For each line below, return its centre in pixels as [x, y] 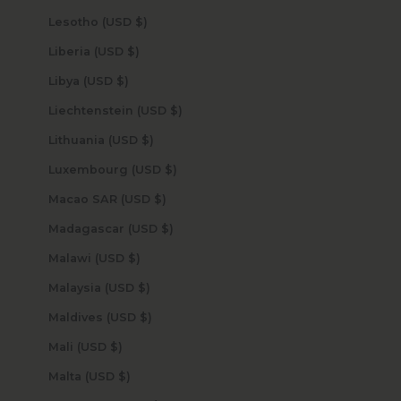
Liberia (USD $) [133, 51]
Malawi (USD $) [134, 258]
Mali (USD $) [116, 346]
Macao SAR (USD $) [160, 199]
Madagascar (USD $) [167, 228]
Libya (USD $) [122, 81]
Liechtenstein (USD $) [176, 110]
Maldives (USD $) [145, 317]
